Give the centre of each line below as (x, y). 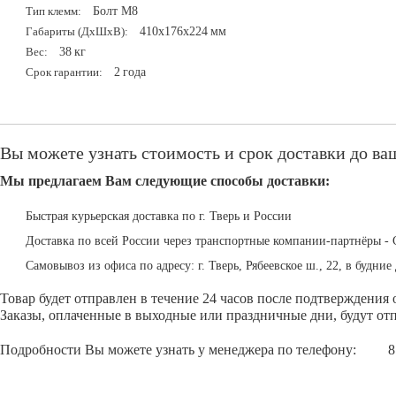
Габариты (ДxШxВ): (76, 31)
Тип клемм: (53, 11)
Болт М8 (115, 11)
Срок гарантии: (64, 72)
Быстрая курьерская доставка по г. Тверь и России (158, 215)
